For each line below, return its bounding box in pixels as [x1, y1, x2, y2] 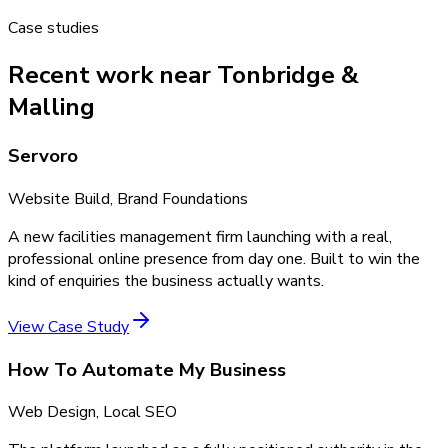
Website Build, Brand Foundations [8, 187, 248, 210]
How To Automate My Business [8, 356, 286, 383]
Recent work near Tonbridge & [8, 59, 359, 92]
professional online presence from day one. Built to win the [8, 247, 420, 270]
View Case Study [8, 315, 129, 338]
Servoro [8, 143, 78, 170]
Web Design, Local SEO [8, 401, 177, 424]
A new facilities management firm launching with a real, [8, 225, 392, 248]
